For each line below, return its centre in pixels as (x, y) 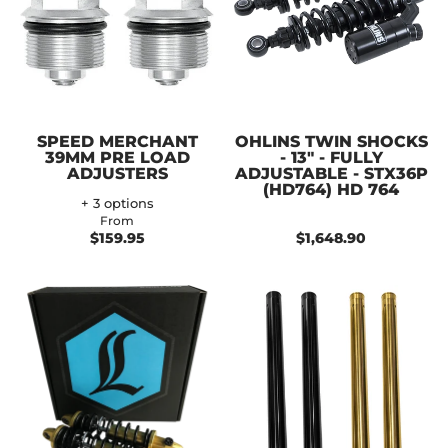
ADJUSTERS (117, 173)
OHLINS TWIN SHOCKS (331, 141)
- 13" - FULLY (331, 157)
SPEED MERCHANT (117, 141)
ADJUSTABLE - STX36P (331, 173)
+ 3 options (117, 203)
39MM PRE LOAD (117, 157)
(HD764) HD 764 (331, 189)
